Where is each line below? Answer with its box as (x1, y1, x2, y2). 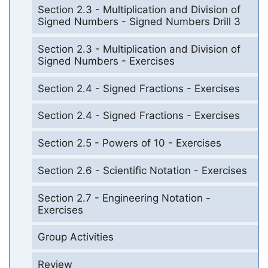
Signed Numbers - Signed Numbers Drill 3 (37, 16, 240, 28)
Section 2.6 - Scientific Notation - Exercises (37, 164, 247, 176)
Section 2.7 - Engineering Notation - (37, 191, 211, 204)
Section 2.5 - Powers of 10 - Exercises (37, 137, 221, 150)
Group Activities (37, 231, 114, 243)
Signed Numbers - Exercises (37, 54, 175, 67)
